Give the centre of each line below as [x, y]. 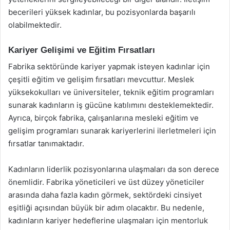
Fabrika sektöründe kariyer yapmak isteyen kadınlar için [109, 66]
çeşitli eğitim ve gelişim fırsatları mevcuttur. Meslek [101, 79]
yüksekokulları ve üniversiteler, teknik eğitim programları [111, 92]
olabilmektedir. [35, 25]
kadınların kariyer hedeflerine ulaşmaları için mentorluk [108, 221]
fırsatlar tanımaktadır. [46, 143]
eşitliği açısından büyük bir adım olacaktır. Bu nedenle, [106, 208]
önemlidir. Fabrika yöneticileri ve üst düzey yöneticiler [106, 182]
